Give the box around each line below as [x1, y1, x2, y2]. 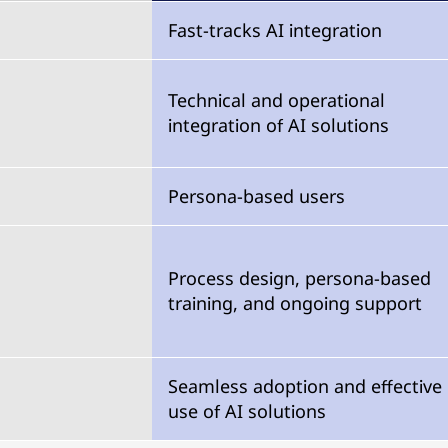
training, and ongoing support [168, 291, 422, 315]
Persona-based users [168, 184, 345, 208]
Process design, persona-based [168, 266, 431, 290]
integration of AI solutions [168, 113, 389, 137]
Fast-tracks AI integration [168, 18, 382, 42]
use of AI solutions [168, 399, 326, 423]
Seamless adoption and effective [168, 374, 442, 398]
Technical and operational [168, 88, 385, 112]
